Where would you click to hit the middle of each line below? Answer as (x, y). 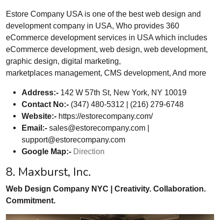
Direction (89, 151)
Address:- (40, 92)
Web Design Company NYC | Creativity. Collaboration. (106, 188)
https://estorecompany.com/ (105, 116)
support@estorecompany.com (73, 139)
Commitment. (31, 200)
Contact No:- (45, 104)
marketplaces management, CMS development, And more (106, 72)
